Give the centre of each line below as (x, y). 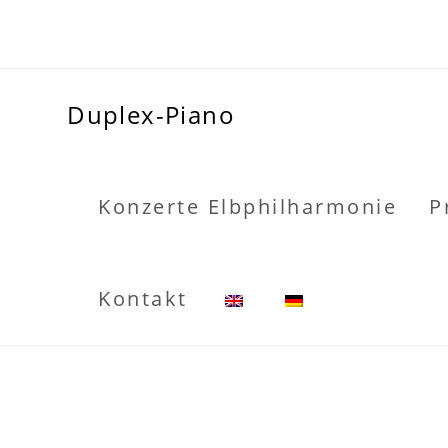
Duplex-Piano (151, 114)
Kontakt (143, 298)
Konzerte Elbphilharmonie (248, 206)
